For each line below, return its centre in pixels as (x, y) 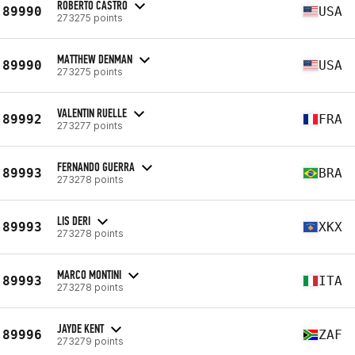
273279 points (90, 341)
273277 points (90, 125)
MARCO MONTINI (89, 274)
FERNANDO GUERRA (96, 166)
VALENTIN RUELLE (92, 113)
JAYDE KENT (80, 328)
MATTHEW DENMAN (95, 59)
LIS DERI (74, 220)
